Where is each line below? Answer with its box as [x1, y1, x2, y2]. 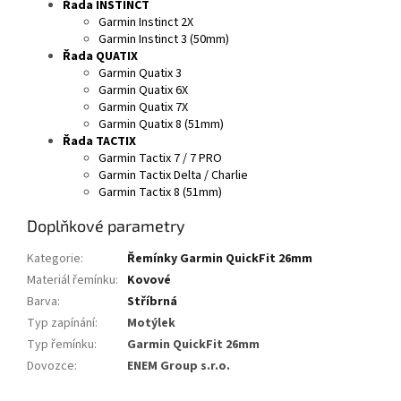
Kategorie [27, 249, 81, 268]
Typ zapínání [27, 313, 95, 332]
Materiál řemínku [27, 270, 115, 289]
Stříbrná [127, 292, 177, 311]
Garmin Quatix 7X [98, 98, 188, 116]
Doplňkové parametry [27, 215, 185, 235]
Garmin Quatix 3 [98, 64, 182, 82]
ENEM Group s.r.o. [127, 356, 230, 375]
